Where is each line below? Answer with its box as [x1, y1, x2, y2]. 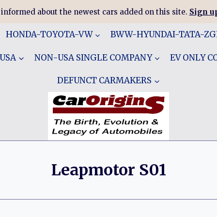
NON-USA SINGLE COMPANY [34, 52, 152, 63]
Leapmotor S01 [51, 160, 166, 180]
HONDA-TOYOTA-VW [5, 29, 93, 40]
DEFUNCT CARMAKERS [57, 75, 152, 86]
